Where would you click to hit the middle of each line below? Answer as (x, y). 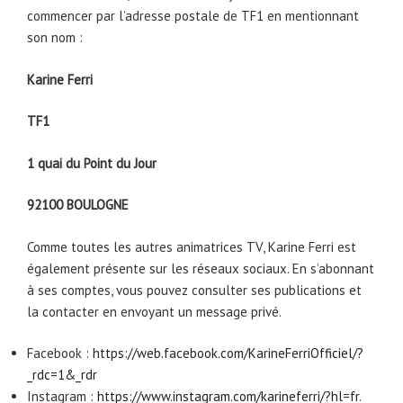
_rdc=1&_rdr (62, 375)
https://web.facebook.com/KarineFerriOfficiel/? (228, 354)
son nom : (55, 38)
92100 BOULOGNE (78, 205)
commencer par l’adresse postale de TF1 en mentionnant (193, 16)
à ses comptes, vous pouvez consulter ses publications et (194, 290)
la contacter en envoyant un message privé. (154, 311)
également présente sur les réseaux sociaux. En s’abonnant (201, 268)
